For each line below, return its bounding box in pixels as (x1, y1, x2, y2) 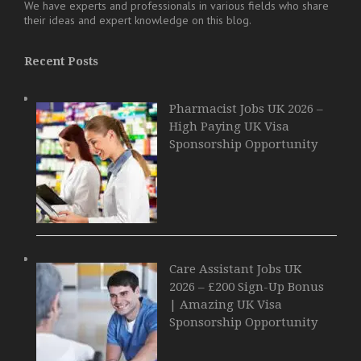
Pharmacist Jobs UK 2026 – (169, 101, 323, 116)
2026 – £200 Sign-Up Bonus (169, 279, 324, 294)
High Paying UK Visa (169, 118, 289, 134)
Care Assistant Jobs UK (169, 261, 301, 276)
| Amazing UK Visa (169, 297, 282, 312)
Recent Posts (24, 54, 98, 68)
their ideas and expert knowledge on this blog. (24, 12, 251, 27)
